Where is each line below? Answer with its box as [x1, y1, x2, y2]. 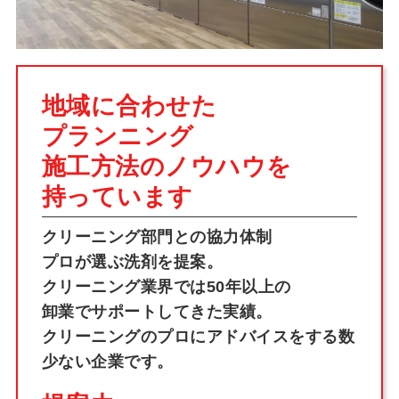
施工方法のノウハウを [41, 152, 292, 180]
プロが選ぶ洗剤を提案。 [41, 253, 224, 272]
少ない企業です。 [41, 353, 174, 371]
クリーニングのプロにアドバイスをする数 [41, 328, 355, 346]
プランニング [41, 122, 194, 150]
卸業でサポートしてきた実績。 [41, 303, 273, 322]
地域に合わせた [41, 92, 217, 119]
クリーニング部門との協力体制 [41, 228, 289, 247]
